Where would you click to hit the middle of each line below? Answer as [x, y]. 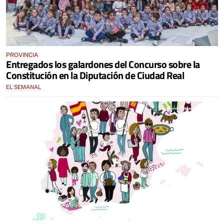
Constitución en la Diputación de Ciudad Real [95, 75]
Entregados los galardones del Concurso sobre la [103, 64]
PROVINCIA [22, 55]
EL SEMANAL [23, 87]
